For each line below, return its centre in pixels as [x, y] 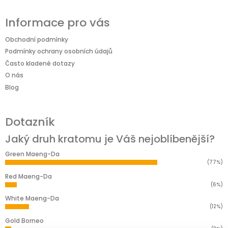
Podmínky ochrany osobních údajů [59, 51]
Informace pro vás [58, 22]
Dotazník [30, 122]
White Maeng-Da [32, 198]
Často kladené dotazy [40, 63]
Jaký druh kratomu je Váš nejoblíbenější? [110, 139]
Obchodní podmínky [37, 39]
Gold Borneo [24, 220]
